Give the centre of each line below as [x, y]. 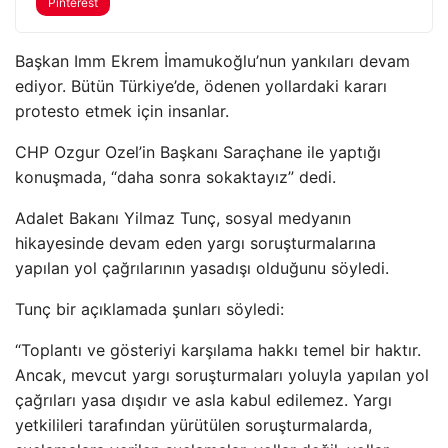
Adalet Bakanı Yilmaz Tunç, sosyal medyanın [183, 218]
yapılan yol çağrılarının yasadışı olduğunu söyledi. [202, 268]
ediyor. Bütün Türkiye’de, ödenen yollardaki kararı [201, 86]
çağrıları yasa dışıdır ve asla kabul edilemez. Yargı [203, 400]
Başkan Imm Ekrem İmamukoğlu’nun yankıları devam [212, 61]
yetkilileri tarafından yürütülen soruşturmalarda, [193, 425]
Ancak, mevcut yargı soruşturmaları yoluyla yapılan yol [222, 375]
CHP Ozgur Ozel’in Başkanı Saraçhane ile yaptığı [198, 152]
